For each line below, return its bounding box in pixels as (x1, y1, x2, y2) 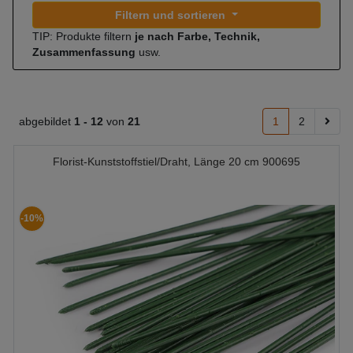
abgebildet (19, 115, 74, 128)
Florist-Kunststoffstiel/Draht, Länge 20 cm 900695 (53, 155, 300, 168)
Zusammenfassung (32, 46, 136, 58)
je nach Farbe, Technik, (132, 30, 260, 43)
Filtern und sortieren (115, 9, 229, 21)
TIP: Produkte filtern (32, 30, 132, 43)
